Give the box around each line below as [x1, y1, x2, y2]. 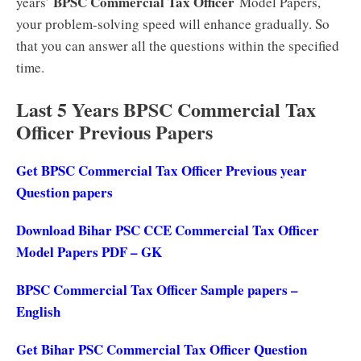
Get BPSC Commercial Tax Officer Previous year [16, 160, 307, 180]
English [16, 301, 60, 322]
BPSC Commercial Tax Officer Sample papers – [16, 280, 298, 300]
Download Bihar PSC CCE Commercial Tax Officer [16, 220, 319, 240]
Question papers [16, 182, 113, 202]
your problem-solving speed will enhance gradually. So [16, 14, 330, 33]
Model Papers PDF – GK [16, 242, 162, 262]
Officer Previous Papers [16, 118, 213, 146]
